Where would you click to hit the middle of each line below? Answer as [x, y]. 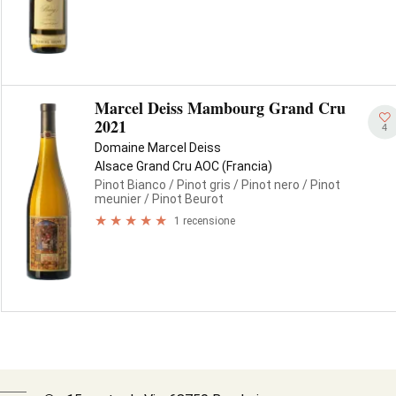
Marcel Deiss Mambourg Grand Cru [220, 108]
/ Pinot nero [265, 185]
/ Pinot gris [198, 185]
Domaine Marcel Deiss [158, 148]
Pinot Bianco [130, 185]
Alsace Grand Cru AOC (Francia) [183, 166]
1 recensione [205, 221]
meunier [118, 199]
